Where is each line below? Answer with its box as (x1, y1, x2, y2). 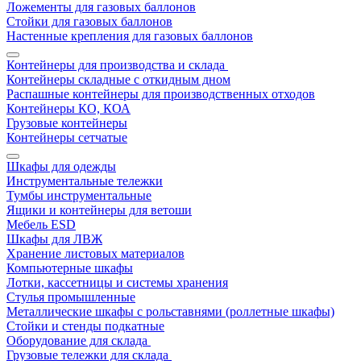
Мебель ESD (6, 218, 76, 231)
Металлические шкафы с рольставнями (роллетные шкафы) (6, 305, 334, 318)
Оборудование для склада (6, 334, 147, 347)
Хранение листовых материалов (6, 247, 185, 260)
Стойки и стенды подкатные (6, 319, 164, 333)
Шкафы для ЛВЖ (6, 232, 102, 246)
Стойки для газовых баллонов (6, 15, 172, 28)
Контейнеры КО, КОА (6, 102, 131, 115)
